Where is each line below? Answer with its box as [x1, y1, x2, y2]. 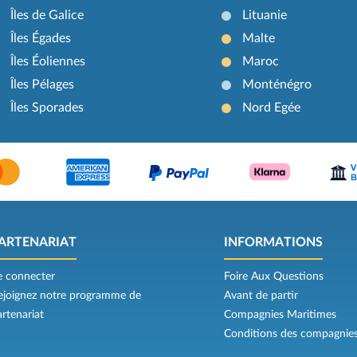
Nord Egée [241, 100, 300, 114]
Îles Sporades [10, 100, 84, 114]
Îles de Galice [10, 8, 84, 22]
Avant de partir [223, 290, 298, 302]
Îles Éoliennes [10, 54, 86, 68]
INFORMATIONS [223, 236, 323, 249]
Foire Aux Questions [223, 271, 324, 283]
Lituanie [241, 8, 287, 22]
